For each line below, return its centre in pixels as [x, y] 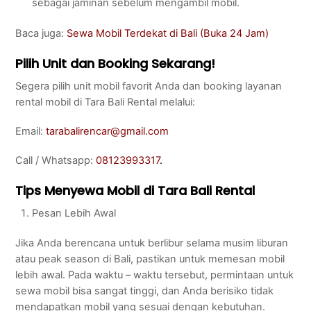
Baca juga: [41, 33]
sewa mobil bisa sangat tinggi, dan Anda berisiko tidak [145, 291]
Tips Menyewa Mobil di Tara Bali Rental [135, 190]
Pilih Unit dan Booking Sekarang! [116, 63]
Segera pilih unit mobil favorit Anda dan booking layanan [149, 86]
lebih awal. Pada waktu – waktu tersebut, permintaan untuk [155, 275]
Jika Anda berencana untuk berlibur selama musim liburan [152, 243]
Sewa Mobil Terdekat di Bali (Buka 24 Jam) [168, 33]
